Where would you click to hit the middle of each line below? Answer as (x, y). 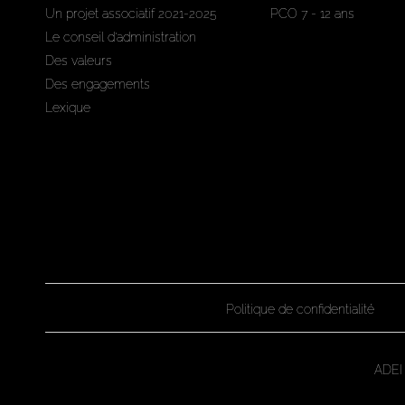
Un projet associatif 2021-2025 (131, 14)
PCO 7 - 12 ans (312, 14)
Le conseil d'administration (121, 37)
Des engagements (98, 84)
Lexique (68, 108)
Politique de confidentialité (300, 309)
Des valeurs (79, 61)
